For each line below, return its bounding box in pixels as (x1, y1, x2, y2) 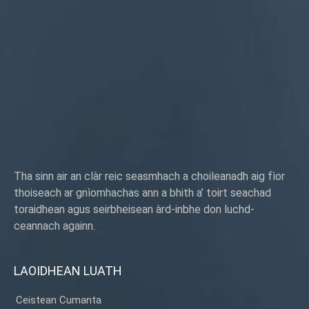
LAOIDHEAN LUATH (14, 263, 122, 278)
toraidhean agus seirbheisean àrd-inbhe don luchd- (14, 202, 255, 216)
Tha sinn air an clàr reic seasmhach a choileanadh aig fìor (14, 169, 285, 183)
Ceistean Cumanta (16, 293, 101, 306)
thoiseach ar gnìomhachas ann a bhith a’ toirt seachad (14, 186, 271, 199)
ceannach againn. (14, 219, 95, 232)
